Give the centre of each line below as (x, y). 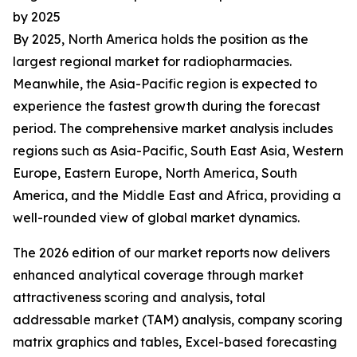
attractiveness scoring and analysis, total (139, 298)
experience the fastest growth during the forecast (167, 106)
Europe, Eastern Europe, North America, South (155, 173)
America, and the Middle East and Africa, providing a (177, 196)
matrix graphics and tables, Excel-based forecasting (175, 342)
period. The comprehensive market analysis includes (173, 129)
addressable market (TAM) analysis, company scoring (178, 320)
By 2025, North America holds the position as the (161, 39)
